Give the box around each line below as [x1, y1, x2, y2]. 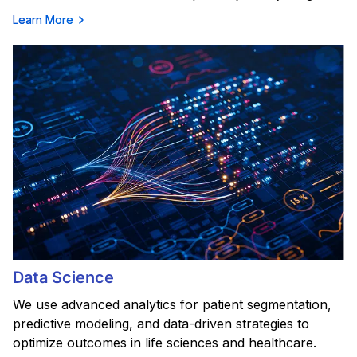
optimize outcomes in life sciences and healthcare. [13, 335, 316, 351]
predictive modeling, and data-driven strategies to [13, 316, 309, 332]
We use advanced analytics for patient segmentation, [13, 296, 331, 313]
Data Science [13, 268, 114, 288]
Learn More [13, 12, 73, 26]
